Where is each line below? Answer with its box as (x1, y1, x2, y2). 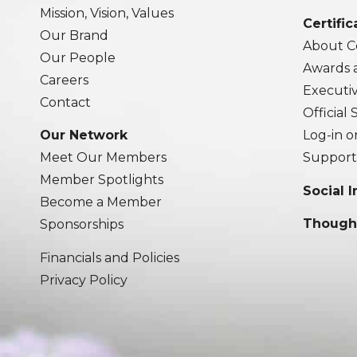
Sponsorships (40, 217, 124, 233)
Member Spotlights (40, 172, 163, 188)
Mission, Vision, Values (40, 5, 174, 21)
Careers (40, 72, 88, 88)
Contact (40, 94, 91, 110)
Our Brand (40, 27, 108, 43)
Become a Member (40, 194, 162, 210)
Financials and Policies (40, 249, 179, 265)
